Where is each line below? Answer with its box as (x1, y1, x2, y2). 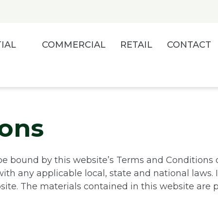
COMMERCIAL (42, 39, 106, 50)
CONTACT (167, 39, 211, 50)
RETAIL (120, 39, 152, 50)
